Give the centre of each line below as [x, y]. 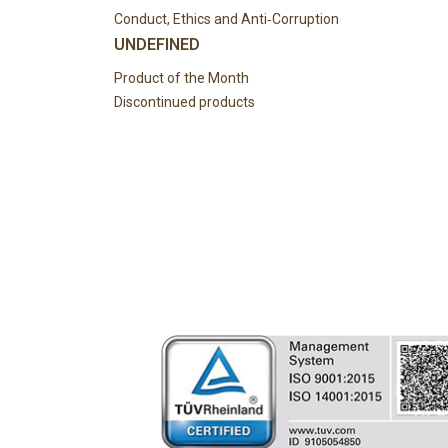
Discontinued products [184, 101]
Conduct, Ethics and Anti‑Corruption [226, 18]
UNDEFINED [157, 44]
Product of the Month [181, 77]
